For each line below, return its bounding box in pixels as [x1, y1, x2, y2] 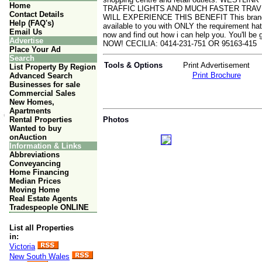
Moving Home [9, 185, 60, 194]
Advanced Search [9, 71, 73, 80]
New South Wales [9, 252, 70, 261]
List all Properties [9, 223, 74, 232]
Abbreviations [9, 150, 60, 159]
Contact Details [9, 10, 64, 19]
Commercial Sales [9, 89, 75, 98]
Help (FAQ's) [9, 19, 54, 27]
